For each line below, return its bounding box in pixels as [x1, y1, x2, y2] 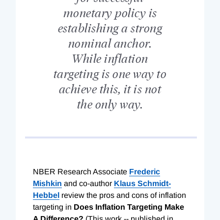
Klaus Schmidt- [114, 179, 171, 188]
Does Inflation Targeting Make [74, 202, 184, 211]
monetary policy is [63, 4, 157, 20]
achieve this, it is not [58, 80, 162, 96]
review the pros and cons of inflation [59, 191, 186, 199]
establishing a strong [57, 19, 163, 35]
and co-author [62, 179, 114, 188]
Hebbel [33, 191, 59, 199]
